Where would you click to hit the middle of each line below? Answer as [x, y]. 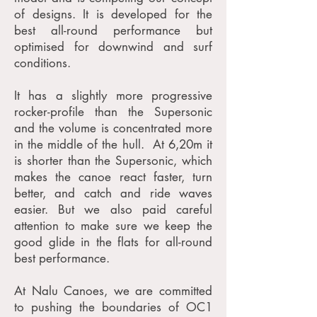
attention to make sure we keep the [113, 226]
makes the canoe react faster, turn [113, 177]
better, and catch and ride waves [113, 193]
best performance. [62, 258]
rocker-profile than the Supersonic [113, 112]
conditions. [42, 63]
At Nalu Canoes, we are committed [113, 291]
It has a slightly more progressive [113, 96]
